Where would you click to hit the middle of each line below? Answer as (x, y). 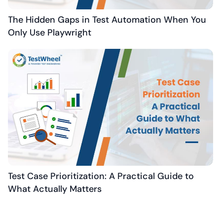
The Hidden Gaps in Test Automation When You (107, 20)
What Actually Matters (55, 189)
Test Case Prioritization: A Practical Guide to (101, 176)
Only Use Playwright (50, 33)
